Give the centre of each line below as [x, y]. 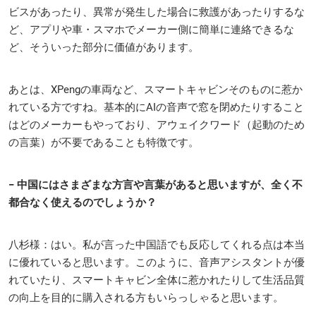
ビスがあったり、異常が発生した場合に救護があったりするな [157, 12]
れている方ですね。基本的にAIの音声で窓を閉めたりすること [156, 107]
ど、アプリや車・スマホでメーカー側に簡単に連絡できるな [151, 29]
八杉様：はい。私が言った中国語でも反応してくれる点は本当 [157, 244]
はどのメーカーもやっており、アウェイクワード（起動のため [157, 124]
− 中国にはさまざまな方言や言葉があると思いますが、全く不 [156, 184]
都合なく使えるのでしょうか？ [83, 202]
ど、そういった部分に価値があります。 [104, 47]
